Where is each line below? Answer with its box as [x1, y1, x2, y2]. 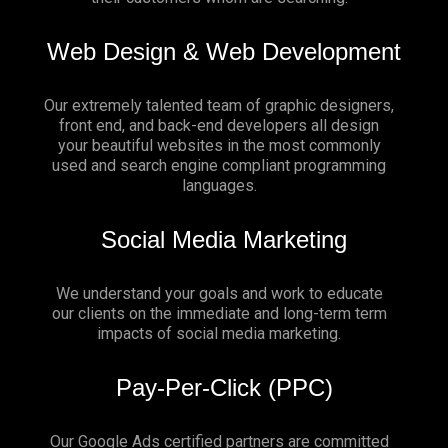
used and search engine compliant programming [52, 156, 386, 176]
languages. [181, 176, 257, 196]
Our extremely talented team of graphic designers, [44, 96, 394, 116]
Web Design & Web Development [47, 38, 401, 66]
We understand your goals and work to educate [55, 284, 383, 304]
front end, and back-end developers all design [59, 116, 379, 136]
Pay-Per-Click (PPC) [115, 374, 333, 402]
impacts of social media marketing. [97, 324, 341, 344]
